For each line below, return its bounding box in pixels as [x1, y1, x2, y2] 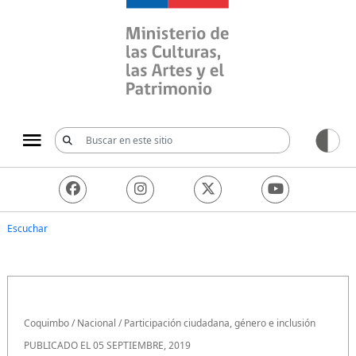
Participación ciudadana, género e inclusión [124, 315, 315, 330]
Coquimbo [24, 315, 69, 330]
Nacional [77, 315, 116, 330]
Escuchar [7, 221, 48, 235]
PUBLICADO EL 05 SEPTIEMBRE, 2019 [24, 338, 191, 352]
